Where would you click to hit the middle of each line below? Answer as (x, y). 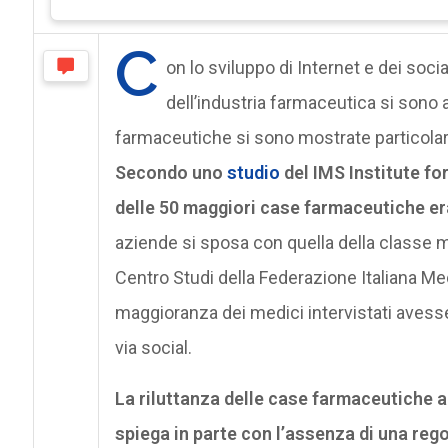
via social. (153, 347)
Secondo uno (170, 172)
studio (253, 172)
